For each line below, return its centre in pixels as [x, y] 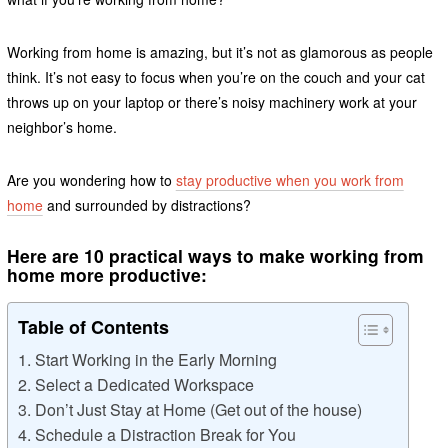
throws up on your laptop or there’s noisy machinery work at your [211, 102]
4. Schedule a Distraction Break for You [156, 434]
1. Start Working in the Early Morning [147, 359]
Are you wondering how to [91, 180]
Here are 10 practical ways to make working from [215, 256]
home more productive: [106, 275]
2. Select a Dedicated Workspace [135, 384]
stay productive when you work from [289, 180]
